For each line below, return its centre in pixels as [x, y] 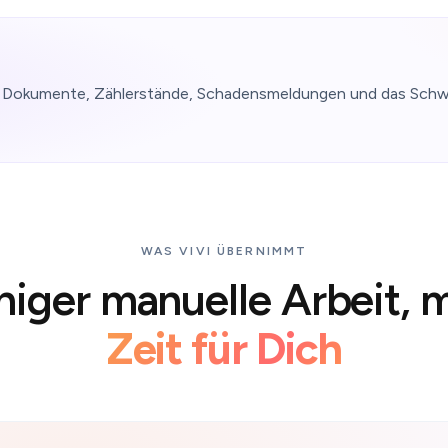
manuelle [185, 299]
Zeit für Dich [224, 348]
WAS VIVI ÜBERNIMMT [224, 251]
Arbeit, [345, 299]
